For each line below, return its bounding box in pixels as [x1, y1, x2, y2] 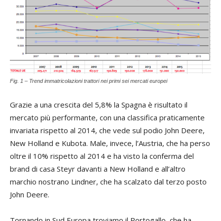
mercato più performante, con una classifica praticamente [10, 112, 205, 122]
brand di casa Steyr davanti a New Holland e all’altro [10, 163, 185, 174]
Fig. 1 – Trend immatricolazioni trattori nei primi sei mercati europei [10, 77, 167, 84]
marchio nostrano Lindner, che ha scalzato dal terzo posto [10, 176, 207, 186]
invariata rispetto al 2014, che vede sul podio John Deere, [10, 125, 205, 135]
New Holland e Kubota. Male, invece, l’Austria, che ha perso [10, 138, 210, 148]
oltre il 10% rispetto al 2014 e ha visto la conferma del [10, 150, 194, 161]
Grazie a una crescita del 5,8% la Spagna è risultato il [10, 99, 187, 110]
